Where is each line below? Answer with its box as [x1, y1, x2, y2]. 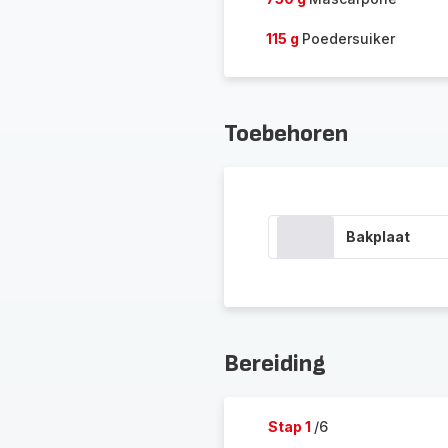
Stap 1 [267, 418, 314, 435]
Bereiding [223, 349, 326, 378]
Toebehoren [223, 119, 348, 148]
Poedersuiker [301, 30, 395, 47]
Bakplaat [345, 228, 410, 245]
